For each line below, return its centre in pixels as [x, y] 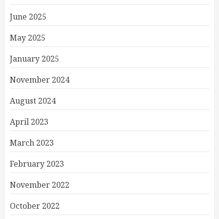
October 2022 [35, 206]
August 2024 [33, 100]
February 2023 [37, 164]
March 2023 [32, 142]
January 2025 [34, 58]
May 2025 [28, 37]
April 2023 [29, 121]
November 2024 [40, 79]
